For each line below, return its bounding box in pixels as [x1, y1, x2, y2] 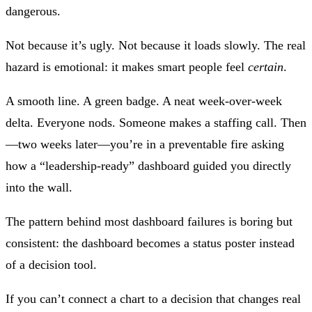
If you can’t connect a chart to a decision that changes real [6, 291, 301, 306]
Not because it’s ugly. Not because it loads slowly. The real [6, 38, 306, 52]
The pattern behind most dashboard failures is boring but [6, 214, 292, 228]
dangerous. [6, 3, 61, 18]
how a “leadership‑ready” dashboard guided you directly [6, 158, 291, 173]
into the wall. [6, 180, 72, 194]
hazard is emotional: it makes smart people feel [6, 59, 248, 74]
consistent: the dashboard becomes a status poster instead [6, 235, 295, 250]
